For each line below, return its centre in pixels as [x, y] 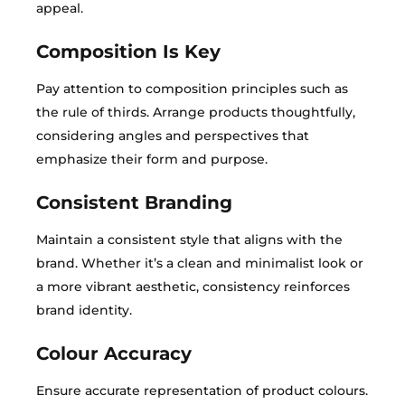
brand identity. [84, 310]
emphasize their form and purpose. [152, 159]
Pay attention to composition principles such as [192, 89]
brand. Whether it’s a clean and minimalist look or [200, 263]
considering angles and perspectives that [173, 136]
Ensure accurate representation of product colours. [202, 391]
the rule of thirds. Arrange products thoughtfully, [196, 112]
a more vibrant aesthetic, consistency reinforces [193, 287]
